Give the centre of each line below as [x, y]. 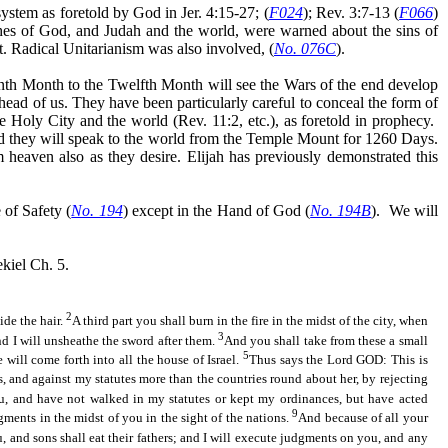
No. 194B [341, 210]
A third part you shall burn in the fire [171, 321]
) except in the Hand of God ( [216, 210]
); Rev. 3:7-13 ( [351, 12]
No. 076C [305, 48]
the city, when [388, 321]
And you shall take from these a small [326, 340]
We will [413, 210]
